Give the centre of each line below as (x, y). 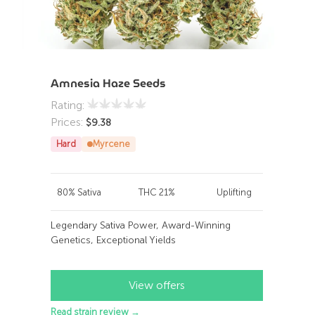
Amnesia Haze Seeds (109, 83)
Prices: (69, 122)
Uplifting (234, 192)
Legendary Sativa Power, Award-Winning (141, 225)
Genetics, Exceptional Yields (114, 240)
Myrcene (112, 143)
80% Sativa (79, 192)
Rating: (69, 105)
